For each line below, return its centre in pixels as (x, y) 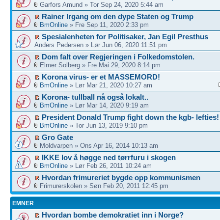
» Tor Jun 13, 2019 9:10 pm (108, 125)
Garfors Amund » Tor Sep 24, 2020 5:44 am (101, 5)
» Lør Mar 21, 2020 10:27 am (110, 85)
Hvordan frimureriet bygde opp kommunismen (121, 178)
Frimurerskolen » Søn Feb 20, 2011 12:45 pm (103, 186)
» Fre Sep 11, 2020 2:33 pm (108, 25)
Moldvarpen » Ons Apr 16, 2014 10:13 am (98, 146)
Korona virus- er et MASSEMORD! (101, 77)
